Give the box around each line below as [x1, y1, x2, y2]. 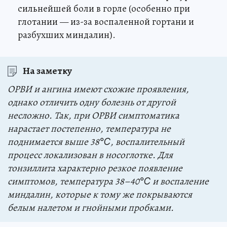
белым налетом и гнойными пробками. [8, 201, 174, 214]
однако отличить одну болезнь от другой [8, 96, 176, 109]
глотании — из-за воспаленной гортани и [18, 15, 194, 28]
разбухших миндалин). [18, 28, 116, 42]
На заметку [23, 64, 72, 78]
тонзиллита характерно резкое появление [8, 162, 182, 175]
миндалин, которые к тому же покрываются [8, 188, 192, 201]
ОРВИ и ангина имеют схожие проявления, [8, 83, 189, 96]
